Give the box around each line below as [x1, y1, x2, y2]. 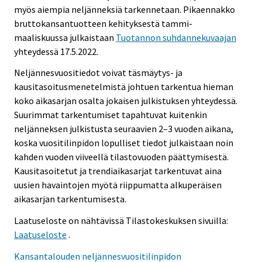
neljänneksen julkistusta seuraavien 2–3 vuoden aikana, [14, 123, 233, 135]
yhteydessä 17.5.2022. [14, 45, 98, 57]
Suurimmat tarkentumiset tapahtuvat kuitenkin [14, 109, 207, 121]
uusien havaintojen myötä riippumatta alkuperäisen [14, 179, 222, 191]
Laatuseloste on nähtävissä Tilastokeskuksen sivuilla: [14, 215, 228, 227]
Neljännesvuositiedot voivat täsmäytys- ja [14, 67, 182, 79]
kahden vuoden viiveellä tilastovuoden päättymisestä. [14, 151, 229, 163]
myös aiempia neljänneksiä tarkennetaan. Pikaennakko [14, 3, 235, 15]
